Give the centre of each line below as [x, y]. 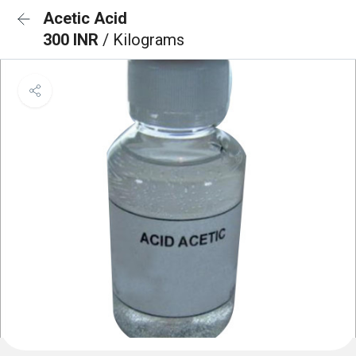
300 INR [73, 40]
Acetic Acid [85, 18]
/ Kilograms [143, 40]
